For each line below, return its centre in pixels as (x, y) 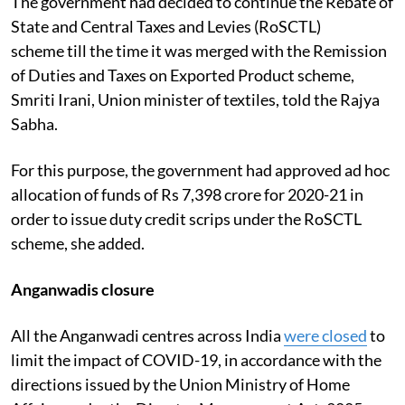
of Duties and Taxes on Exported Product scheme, (183, 75)
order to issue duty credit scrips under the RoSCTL (186, 218)
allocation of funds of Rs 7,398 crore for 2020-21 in (187, 194)
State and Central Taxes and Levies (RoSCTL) (166, 26)
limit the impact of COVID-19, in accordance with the (196, 359)
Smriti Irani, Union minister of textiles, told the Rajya (195, 99)
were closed (325, 335)
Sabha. (34, 123)
